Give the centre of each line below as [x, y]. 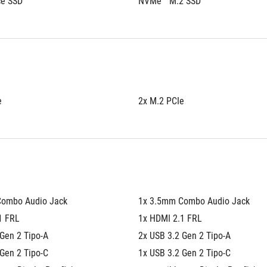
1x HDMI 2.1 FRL [170, 218]
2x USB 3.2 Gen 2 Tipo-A [184, 236]
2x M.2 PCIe [161, 101]
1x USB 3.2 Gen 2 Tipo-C [184, 253]
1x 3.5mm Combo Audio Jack [194, 201]
